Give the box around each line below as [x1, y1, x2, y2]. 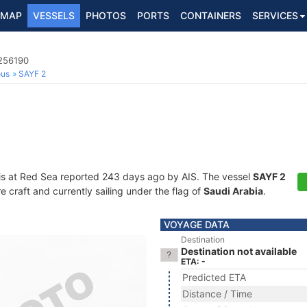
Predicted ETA [182, 271, 246, 283]
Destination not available [181, 245, 297, 257]
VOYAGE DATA [164, 219, 230, 230]
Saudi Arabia [204, 185, 263, 197]
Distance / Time [182, 288, 252, 299]
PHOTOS [86, 10, 126, 21]
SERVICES [252, 10, 298, 21]
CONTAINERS [180, 10, 241, 21]
